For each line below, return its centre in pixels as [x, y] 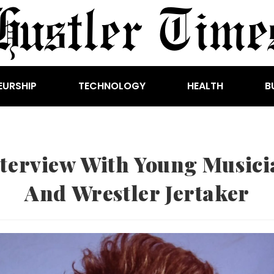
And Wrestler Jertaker [137, 193]
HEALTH [205, 86]
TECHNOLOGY [112, 86]
